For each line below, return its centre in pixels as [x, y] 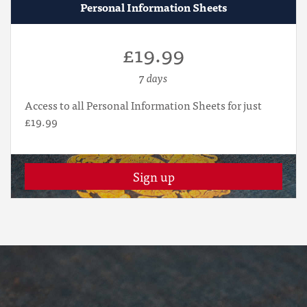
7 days [153, 77]
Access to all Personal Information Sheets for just [143, 105]
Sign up [153, 176]
